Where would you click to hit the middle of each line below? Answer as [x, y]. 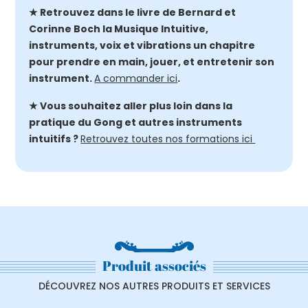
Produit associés [154, 266]
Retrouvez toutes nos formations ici [168, 139]
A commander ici [136, 78]
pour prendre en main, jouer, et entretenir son [152, 62]
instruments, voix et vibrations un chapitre [142, 45]
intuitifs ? [55, 139]
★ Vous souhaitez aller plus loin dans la [131, 106]
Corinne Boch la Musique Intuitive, [119, 29]
